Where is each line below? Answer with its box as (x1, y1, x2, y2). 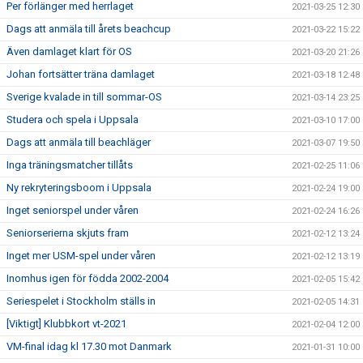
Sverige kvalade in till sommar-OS (6, 91, 162, 103)
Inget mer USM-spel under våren (6, 250, 156, 262)
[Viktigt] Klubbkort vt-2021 (6, 318, 126, 330)
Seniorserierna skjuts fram (6, 227, 129, 239)
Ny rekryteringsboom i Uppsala (6, 181, 152, 194)
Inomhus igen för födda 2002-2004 (6, 272, 169, 284)
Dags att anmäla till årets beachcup (6, 23, 171, 35)
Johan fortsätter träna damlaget (6, 68, 155, 80)
